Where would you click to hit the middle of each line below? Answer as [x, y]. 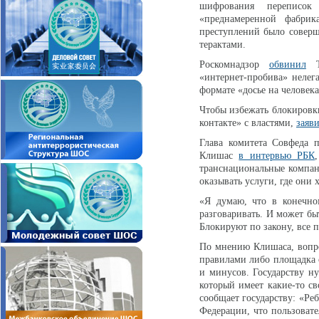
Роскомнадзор [234, 64]
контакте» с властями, [248, 123]
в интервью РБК [277, 156]
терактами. [223, 45]
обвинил [287, 64]
